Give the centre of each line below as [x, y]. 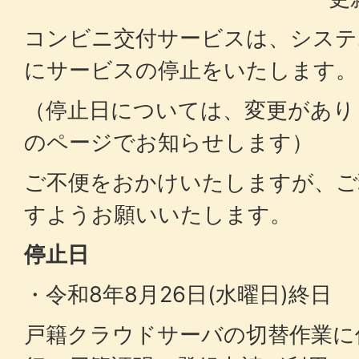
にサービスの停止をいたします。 [191, 70]
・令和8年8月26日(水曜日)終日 [178, 294]
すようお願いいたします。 [158, 214]
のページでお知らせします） [169, 142]
